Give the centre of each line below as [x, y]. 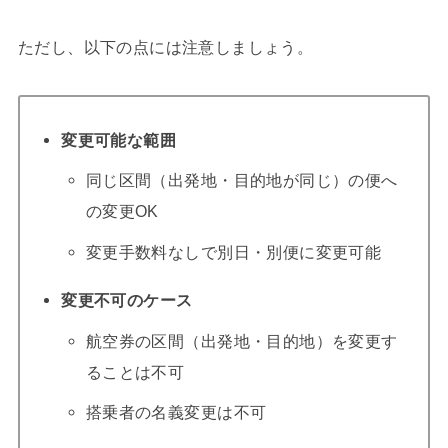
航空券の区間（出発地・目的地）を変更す [241, 340]
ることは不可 [135, 371]
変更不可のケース [127, 299]
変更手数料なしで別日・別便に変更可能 [233, 252]
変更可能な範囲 [118, 139]
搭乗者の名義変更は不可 [176, 412]
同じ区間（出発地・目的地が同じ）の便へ [241, 180]
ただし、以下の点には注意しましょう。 [165, 46]
